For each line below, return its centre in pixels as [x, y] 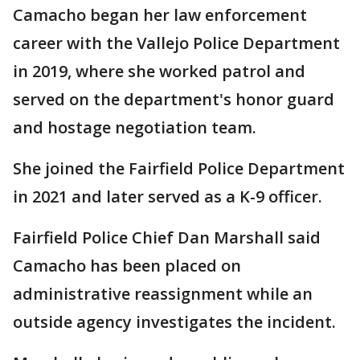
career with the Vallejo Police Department [176, 43]
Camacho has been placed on [127, 266]
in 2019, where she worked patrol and [159, 71]
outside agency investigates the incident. [174, 322]
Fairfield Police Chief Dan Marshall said [167, 237]
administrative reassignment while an [163, 294]
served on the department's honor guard [174, 99]
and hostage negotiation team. [135, 127]
